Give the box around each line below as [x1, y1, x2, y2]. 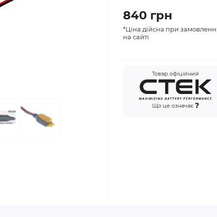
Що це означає [152, 102, 195, 109]
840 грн [123, 8, 172, 22]
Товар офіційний [152, 70, 199, 77]
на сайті [123, 33, 149, 41]
